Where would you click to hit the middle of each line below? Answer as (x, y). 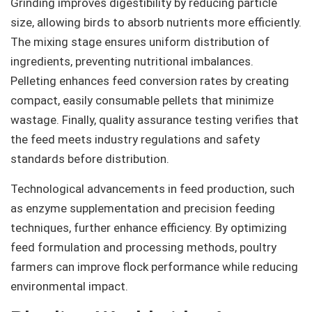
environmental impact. (69, 286)
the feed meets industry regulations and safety (135, 140)
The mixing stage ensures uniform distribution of (140, 42)
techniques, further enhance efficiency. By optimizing (149, 227)
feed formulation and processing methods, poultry (143, 247)
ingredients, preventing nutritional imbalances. (132, 62)
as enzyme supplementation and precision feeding (143, 208)
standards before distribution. (90, 159)
